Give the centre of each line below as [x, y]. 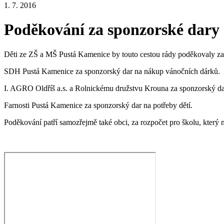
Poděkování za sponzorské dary [112, 30]
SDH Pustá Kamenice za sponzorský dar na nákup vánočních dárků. [112, 71]
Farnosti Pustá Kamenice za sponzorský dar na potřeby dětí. [100, 105]
